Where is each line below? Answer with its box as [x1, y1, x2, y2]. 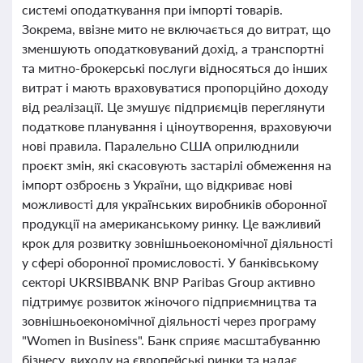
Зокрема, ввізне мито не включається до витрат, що [22, 21, 331, 36]
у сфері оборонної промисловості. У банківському [22, 254, 318, 270]
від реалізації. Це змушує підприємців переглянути [22, 99, 325, 114]
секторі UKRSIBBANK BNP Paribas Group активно [22, 274, 315, 289]
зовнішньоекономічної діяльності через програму [22, 313, 316, 328]
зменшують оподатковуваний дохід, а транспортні [22, 41, 324, 56]
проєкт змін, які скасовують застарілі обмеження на [22, 157, 331, 173]
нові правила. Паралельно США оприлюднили [22, 138, 299, 153]
